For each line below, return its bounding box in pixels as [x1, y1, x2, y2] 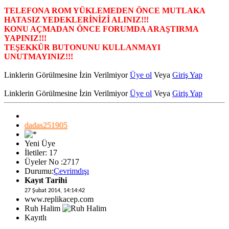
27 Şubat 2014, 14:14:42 [25, 187, 85, 194]
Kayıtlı [25, 213, 47, 222]
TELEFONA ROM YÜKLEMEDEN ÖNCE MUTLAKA [4, 6, 205, 15]
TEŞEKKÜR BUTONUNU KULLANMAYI [4, 42, 161, 52]
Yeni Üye [25, 139, 55, 148]
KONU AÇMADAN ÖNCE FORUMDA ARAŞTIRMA [4, 24, 198, 33]
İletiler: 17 [25, 148, 57, 157]
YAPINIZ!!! [4, 33, 47, 42]
